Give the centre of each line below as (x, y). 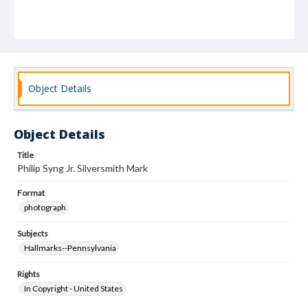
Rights (29, 274)
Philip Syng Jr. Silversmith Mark (82, 168)
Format (31, 193)
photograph (45, 207)
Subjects (33, 233)
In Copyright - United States (74, 288)
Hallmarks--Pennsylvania (70, 248)
